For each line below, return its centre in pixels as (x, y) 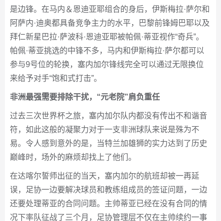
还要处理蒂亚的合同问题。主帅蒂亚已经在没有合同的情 (109, 204)
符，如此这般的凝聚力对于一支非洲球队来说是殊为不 (105, 130)
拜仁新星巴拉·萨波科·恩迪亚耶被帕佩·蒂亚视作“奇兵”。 (107, 37)
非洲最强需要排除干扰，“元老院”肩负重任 (85, 97)
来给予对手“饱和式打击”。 (56, 78)
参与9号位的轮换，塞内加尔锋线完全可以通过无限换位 (107, 65)
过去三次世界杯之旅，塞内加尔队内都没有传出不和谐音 (109, 116)
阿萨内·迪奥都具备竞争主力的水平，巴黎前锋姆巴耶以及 (110, 23)
